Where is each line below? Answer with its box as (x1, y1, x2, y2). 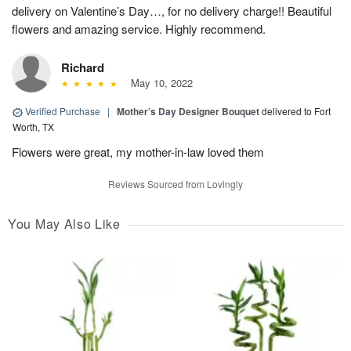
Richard (61, 59, 104, 77)
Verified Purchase (23, 104, 103, 118)
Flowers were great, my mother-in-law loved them (12, 143, 264, 161)
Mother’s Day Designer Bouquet (117, 104, 259, 119)
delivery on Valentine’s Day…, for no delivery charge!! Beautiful (12, 2, 331, 20)
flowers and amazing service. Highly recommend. (12, 20, 266, 38)
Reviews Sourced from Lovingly (108, 177, 243, 191)
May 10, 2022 (124, 75, 193, 91)
